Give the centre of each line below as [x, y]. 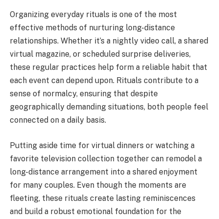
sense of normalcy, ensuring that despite [84, 94]
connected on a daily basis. [58, 120]
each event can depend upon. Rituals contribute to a [104, 81]
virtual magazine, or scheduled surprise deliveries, [100, 54]
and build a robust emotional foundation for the [96, 211]
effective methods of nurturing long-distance [92, 28]
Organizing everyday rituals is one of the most [93, 15]
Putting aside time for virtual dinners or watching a [102, 145]
